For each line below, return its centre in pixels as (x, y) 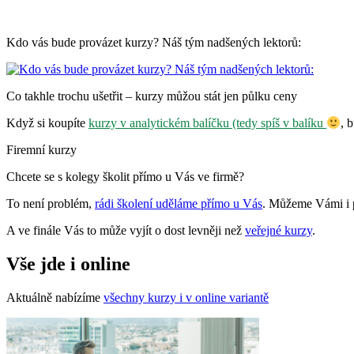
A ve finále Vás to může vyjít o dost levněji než (126, 231)
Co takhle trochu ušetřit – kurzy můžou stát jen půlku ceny (152, 96)
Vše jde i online (68, 264)
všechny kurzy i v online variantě (186, 298)
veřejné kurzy (279, 231)
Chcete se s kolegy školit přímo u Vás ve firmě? (125, 177)
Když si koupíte (47, 123)
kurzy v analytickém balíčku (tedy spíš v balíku (207, 123)
